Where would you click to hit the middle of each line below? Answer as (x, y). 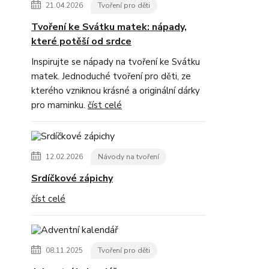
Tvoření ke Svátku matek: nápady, (109, 27)
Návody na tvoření (128, 157)
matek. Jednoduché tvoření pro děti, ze (111, 76)
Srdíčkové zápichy (72, 178)
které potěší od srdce (81, 41)
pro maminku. (59, 105)
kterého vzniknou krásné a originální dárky (116, 91)
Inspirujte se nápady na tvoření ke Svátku (116, 62)
